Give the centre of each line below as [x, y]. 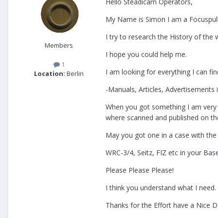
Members [59, 45]
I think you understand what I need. [161, 188]
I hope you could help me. [146, 54]
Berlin [74, 74]
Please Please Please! [140, 170]
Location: [50, 74]
